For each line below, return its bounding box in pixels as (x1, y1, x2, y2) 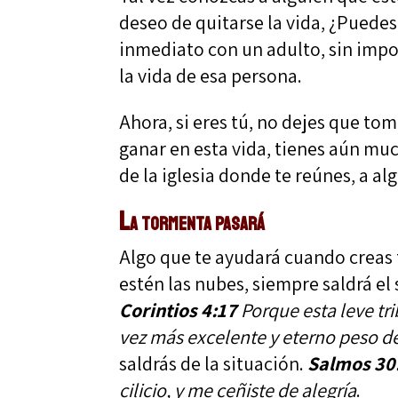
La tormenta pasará (119, 203, 266, 238)
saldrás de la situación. (119, 350, 308, 376)
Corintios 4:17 (119, 297, 238, 322)
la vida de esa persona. (119, 62, 303, 88)
